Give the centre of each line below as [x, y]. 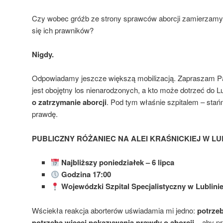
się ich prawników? [63, 30]
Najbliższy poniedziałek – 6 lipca [117, 163]
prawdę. [45, 114]
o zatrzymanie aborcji [69, 102]
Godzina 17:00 [86, 174]
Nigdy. [43, 55]
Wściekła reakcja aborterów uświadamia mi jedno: [114, 210]
